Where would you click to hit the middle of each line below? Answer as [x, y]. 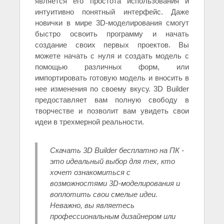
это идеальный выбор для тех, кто [112, 161]
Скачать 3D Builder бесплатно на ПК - [117, 150]
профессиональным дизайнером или [113, 216]
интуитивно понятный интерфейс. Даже [112, 12]
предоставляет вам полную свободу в [112, 100]
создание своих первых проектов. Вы [112, 45]
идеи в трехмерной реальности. [89, 122]
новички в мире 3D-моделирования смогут [112, 23]
